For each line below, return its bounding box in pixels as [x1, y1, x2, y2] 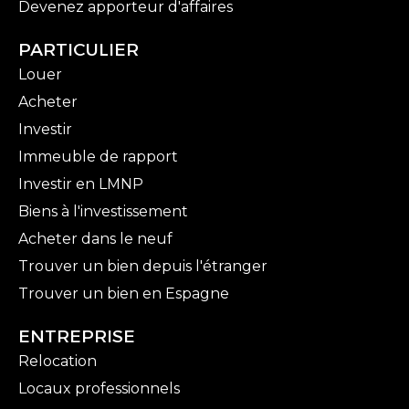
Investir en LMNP [18, 175, 143, 194]
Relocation [18, 352, 97, 371]
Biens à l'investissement [18, 203, 188, 221]
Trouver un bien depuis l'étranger [18, 257, 267, 276]
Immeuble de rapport [18, 148, 178, 166]
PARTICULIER [18, 38, 139, 61]
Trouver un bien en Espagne [18, 285, 229, 303]
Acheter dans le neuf [18, 230, 173, 248]
